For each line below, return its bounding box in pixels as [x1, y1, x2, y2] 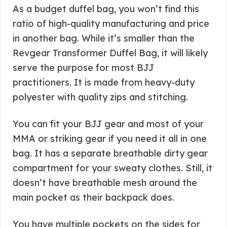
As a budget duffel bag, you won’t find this [13, 3, 199, 15]
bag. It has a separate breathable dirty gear [13, 147, 208, 159]
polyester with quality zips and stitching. [13, 91, 188, 103]
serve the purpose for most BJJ [13, 62, 154, 73]
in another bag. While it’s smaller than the [13, 32, 195, 44]
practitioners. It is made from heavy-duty [13, 77, 195, 88]
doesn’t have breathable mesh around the [13, 177, 197, 188]
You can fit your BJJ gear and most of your [13, 118, 204, 130]
